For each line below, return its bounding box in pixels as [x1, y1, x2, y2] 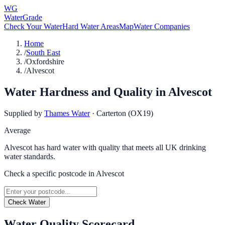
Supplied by [4, 108, 42, 118]
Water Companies [134, 22, 190, 31]
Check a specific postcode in [4, 169, 96, 178]
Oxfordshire [26, 57, 64, 66]
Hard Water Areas [62, 22, 119, 31]
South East [26, 48, 60, 57]
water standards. [4, 152, 55, 161]
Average [4, 126, 31, 135]
